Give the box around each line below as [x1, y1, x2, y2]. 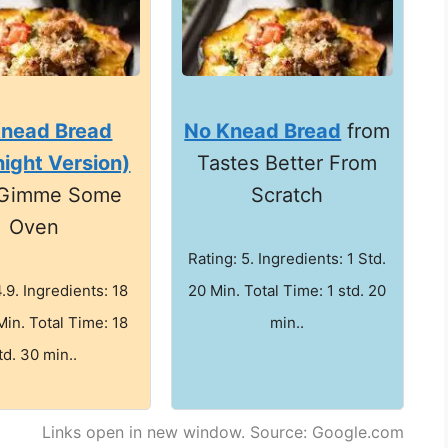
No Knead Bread [184, 118, 342, 143]
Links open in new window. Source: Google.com [42, 421, 404, 442]
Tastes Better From [197, 150, 378, 175]
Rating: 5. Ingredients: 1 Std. [188, 248, 387, 268]
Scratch [251, 182, 324, 207]
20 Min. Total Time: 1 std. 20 [188, 280, 387, 300]
